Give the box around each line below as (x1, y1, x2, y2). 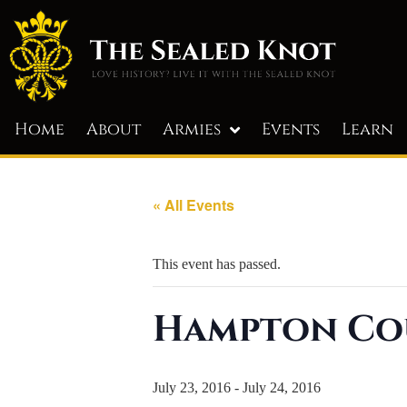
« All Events (153, 194, 234, 215)
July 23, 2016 (153, 379, 231, 395)
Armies (163, 117, 221, 141)
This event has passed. (153, 255, 281, 272)
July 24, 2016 (243, 379, 321, 395)
